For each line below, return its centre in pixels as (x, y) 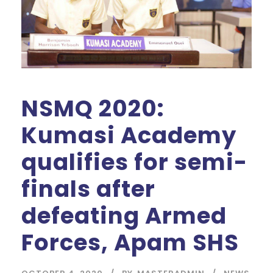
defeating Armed (124, 215)
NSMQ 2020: (93, 108)
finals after (88, 189)
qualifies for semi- (134, 162)
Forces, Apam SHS (130, 242)
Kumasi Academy (129, 135)
